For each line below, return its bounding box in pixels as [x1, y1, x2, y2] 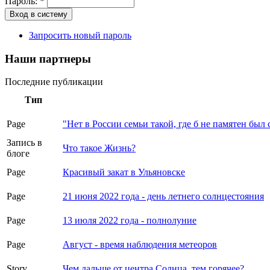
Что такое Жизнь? [63, 143, 136, 154]
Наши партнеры [5, 52, 91, 65]
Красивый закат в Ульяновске [63, 167, 185, 178]
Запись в [7, 137, 42, 148]
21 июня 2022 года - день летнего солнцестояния [63, 191, 264, 202]
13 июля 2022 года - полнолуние [63, 215, 196, 226]
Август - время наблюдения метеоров [63, 239, 217, 250]
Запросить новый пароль [29, 30, 131, 40]
